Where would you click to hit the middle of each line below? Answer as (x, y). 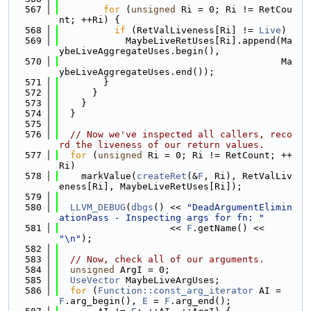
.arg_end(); (201, 301)
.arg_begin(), (103, 301)
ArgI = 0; (142, 270)
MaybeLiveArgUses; (170, 280)
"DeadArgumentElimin (239, 207)
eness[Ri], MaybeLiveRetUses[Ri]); (151, 186)
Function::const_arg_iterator (176, 291)
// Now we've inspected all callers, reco (181, 134)
